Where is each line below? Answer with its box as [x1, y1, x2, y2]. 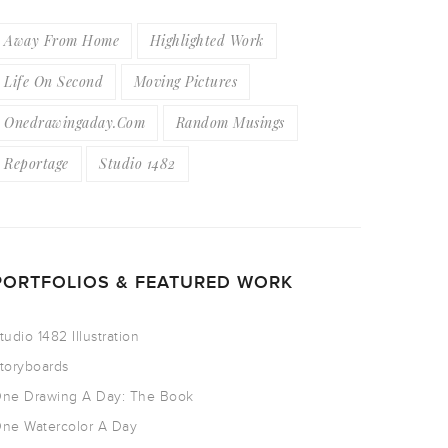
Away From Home [4, 31, 119, 50]
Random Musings [175, 113, 285, 132]
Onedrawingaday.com [4, 113, 145, 132]
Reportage [4, 154, 69, 173]
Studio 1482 [99, 154, 176, 173]
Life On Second [4, 72, 103, 91]
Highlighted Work [149, 31, 264, 50]
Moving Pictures [133, 72, 237, 91]
